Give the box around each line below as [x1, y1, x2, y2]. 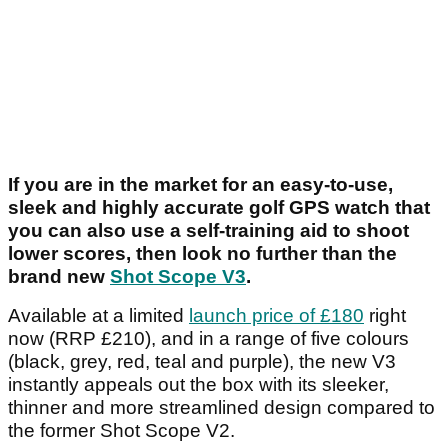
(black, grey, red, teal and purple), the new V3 [8, 351, 396, 373]
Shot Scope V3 [110, 266, 246, 288]
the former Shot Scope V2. [8, 420, 240, 442]
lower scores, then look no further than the [8, 243, 397, 265]
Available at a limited [8, 305, 189, 327]
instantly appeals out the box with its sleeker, [8, 374, 389, 396]
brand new [8, 266, 110, 288]
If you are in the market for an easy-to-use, [8, 174, 393, 196]
